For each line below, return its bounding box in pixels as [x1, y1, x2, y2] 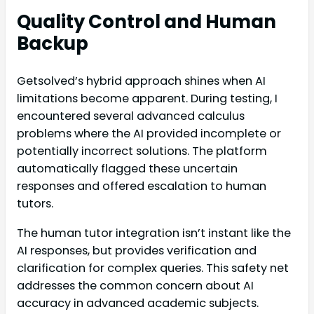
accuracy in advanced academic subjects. [17, 294, 259, 311]
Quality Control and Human [17, 8, 276, 34]
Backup [17, 30, 88, 56]
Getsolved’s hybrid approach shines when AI [17, 73, 266, 90]
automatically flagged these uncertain [17, 161, 238, 177]
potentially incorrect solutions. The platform [17, 143, 267, 160]
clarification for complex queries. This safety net [17, 259, 289, 276]
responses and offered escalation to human [17, 178, 266, 195]
